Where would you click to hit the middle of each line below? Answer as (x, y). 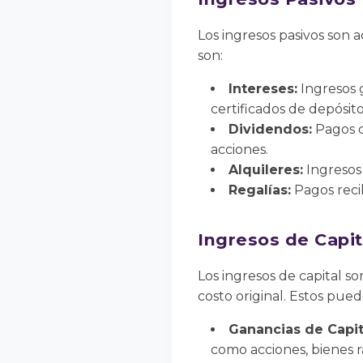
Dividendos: (270, 130)
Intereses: (263, 89)
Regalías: (260, 190)
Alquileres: (266, 170)
